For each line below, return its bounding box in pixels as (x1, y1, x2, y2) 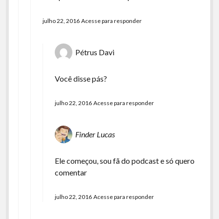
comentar (54, 168, 87, 177)
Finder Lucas (75, 130, 115, 139)
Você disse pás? (54, 74, 107, 83)
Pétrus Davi (75, 47, 114, 57)
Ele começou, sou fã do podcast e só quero (54, 156, 195, 165)
